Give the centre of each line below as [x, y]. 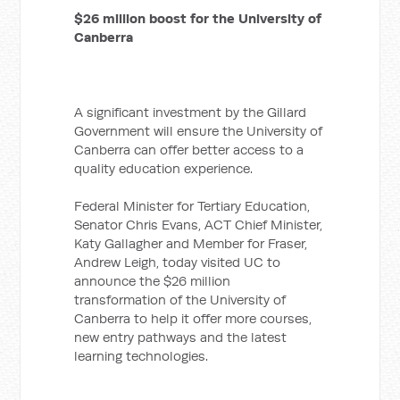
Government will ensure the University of [199, 131]
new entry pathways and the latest [181, 337]
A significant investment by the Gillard [191, 112]
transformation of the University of [180, 300]
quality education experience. [164, 168]
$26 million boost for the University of [198, 18]
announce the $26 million [153, 281]
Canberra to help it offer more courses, [193, 318]
